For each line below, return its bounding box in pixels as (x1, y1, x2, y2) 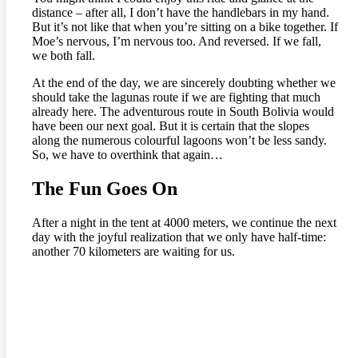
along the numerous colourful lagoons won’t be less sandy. (32, 133, 327, 147)
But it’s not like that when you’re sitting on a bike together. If (32, 19, 338, 34)
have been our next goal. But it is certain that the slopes (32, 118, 309, 133)
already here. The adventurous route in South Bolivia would (32, 104, 334, 118)
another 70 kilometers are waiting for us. (32, 244, 235, 258)
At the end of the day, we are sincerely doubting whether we (32, 75, 336, 89)
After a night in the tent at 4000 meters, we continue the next (32, 215, 336, 229)
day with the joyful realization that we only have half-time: (32, 229, 326, 244)
